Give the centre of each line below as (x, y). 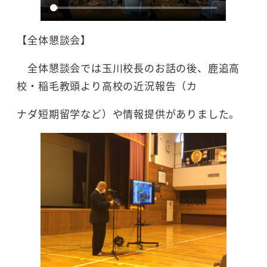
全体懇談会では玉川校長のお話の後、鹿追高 (128, 68)
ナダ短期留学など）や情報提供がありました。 (130, 114)
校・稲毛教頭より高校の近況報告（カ (109, 86)
